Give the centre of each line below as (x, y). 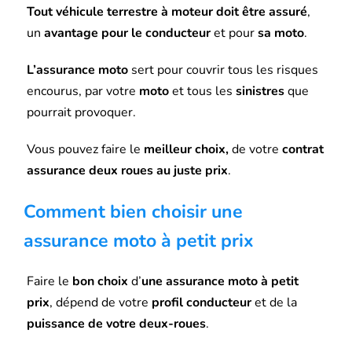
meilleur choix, (186, 149)
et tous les (202, 91)
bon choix (100, 281)
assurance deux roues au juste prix (127, 170)
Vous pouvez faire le (85, 149)
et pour (234, 33)
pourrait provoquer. (81, 112)
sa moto (280, 33)
